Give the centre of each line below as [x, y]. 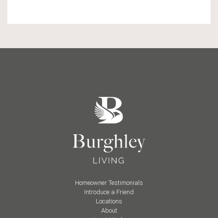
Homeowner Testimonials [109, 182]
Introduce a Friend [109, 192]
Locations [109, 201]
